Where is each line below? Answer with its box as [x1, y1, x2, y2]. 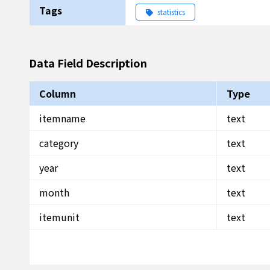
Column [39, 86, 76, 101]
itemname [39, 111, 86, 125]
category [39, 136, 78, 150]
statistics [155, 6, 185, 17]
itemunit [39, 210, 80, 224]
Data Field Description [29, 55, 147, 71]
